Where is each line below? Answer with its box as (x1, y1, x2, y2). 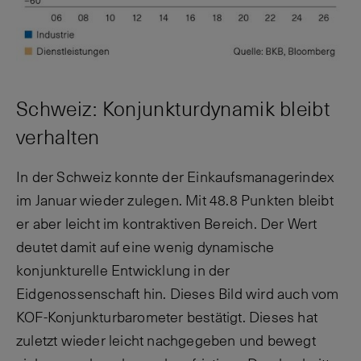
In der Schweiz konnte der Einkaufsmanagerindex (16, 168, 334, 187)
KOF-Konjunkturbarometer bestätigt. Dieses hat (16, 309, 318, 327)
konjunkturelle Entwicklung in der (16, 262, 230, 280)
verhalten (16, 124, 100, 151)
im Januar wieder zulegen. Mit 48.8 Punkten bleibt (16, 192, 334, 210)
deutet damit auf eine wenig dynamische (16, 239, 275, 257)
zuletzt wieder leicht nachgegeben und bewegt (16, 332, 316, 351)
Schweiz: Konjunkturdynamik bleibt (16, 96, 330, 122)
